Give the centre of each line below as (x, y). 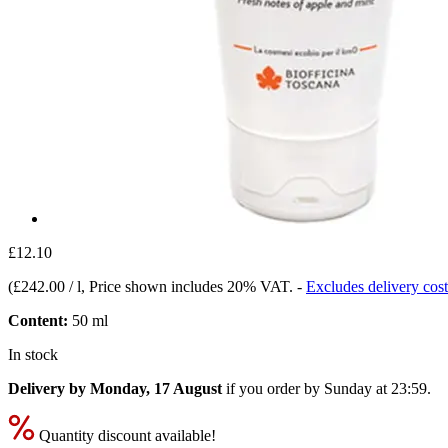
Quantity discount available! (125, 435)
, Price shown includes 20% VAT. (189, 286)
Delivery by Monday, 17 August (115, 388)
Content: (38, 320)
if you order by (273, 388)
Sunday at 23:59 (375, 388)
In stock (33, 354)
